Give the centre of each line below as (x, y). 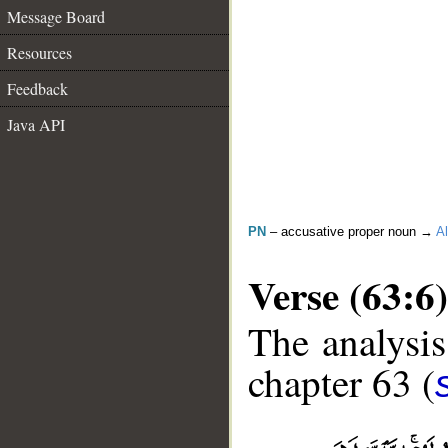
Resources (39, 52)
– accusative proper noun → (351, 231)
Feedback (37, 88)
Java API (36, 124)
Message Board (56, 16)
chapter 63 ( (341, 382)
